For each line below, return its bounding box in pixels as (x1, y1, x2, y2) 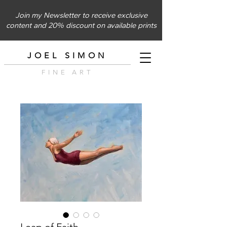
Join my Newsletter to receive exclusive (15, 11, 147, 20)
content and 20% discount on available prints (6, 21, 157, 30)
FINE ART (42, 68, 93, 76)
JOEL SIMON (27, 51, 107, 60)
